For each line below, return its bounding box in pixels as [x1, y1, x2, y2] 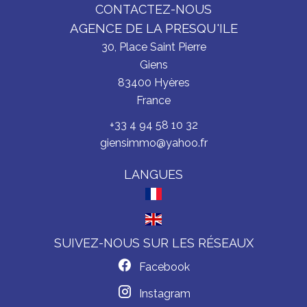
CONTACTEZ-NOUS [95, 2, 212, 16]
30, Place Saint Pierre [101, 40, 206, 53]
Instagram [138, 286, 191, 300]
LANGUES [124, 167, 183, 182]
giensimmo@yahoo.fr [99, 136, 208, 149]
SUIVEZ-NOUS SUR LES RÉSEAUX [53, 235, 254, 250]
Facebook [139, 260, 190, 273]
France [136, 94, 171, 107]
